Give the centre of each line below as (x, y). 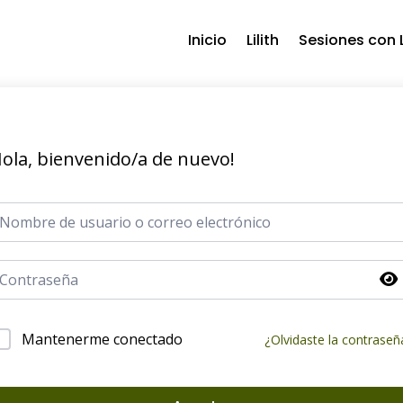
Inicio (207, 40)
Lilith (262, 40)
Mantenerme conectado (102, 339)
